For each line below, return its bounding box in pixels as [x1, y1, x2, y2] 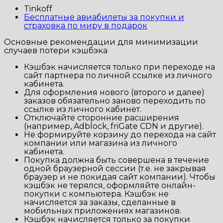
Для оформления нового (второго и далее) [24, 87, 205, 97]
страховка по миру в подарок [24, 20, 147, 30]
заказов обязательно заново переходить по [24, 96, 206, 106]
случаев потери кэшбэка [4, 45, 108, 55]
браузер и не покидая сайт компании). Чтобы [24, 172, 216, 182]
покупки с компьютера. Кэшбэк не [24, 189, 169, 199]
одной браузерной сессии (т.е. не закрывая [24, 163, 206, 173]
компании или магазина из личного [24, 138, 177, 148]
